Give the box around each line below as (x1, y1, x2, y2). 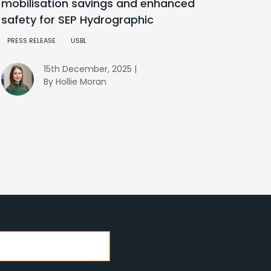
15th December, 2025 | (43, 63, 137, 76)
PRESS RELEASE (7, 36, 56, 46)
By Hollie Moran (43, 76, 106, 88)
